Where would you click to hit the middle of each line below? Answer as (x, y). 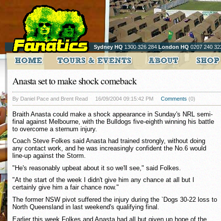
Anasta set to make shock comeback (74, 81)
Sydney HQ (108, 47)
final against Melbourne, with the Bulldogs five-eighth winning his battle (113, 121)
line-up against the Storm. (49, 156)
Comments (174, 99)
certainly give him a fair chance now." (66, 187)
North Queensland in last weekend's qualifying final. (86, 207)
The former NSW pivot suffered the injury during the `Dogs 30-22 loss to (115, 199)
